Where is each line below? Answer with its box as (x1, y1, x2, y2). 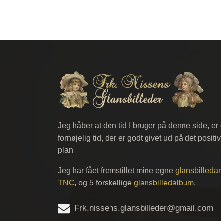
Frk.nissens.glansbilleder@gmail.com (74, 203, 213, 213)
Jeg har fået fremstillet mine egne (58, 166, 175, 175)
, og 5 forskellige (74, 179, 134, 187)
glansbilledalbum (134, 179, 194, 187)
